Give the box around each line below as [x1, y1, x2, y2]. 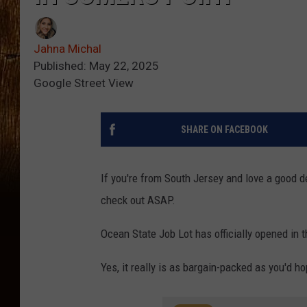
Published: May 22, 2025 [34, 59, 159, 73]
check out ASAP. [101, 193, 175, 208]
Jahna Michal [34, 42, 101, 56]
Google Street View [34, 76, 134, 90]
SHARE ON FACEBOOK [180, 124, 268, 136]
